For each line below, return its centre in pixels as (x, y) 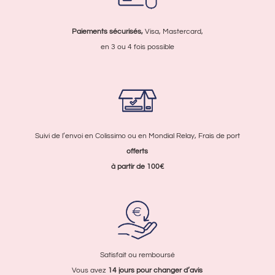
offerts (137, 151)
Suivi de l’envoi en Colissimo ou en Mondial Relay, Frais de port (137, 136)
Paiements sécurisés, (107, 32)
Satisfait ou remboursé (137, 255)
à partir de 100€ (137, 166)
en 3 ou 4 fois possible (137, 47)
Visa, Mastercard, (173, 32)
